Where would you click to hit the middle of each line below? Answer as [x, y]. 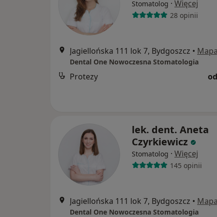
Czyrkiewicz [160, 142]
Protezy [84, 77]
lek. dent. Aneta [170, 130]
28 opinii [184, 15]
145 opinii [186, 165]
